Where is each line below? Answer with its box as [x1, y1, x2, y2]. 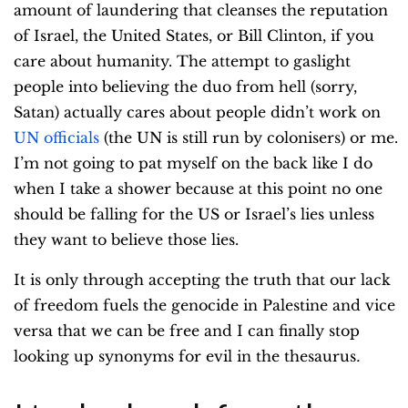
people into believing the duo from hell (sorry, [14, 77, 357, 97]
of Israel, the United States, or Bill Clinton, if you [14, 26, 374, 46]
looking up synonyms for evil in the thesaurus [14, 347, 356, 366]
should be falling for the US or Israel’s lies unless [14, 205, 374, 224]
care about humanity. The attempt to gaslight [14, 52, 351, 71]
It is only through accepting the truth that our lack [14, 270, 391, 290]
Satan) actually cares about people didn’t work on [14, 103, 381, 122]
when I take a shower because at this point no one [14, 179, 382, 199]
